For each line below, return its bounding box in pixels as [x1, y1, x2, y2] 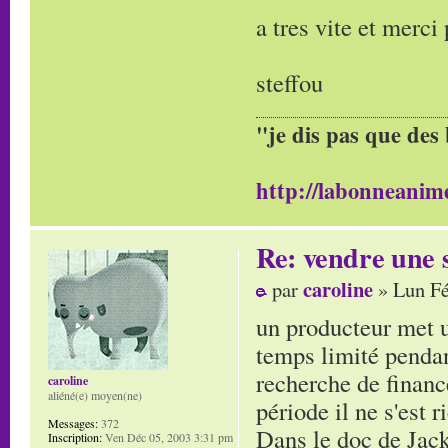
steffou [256, 66, 323, 100]
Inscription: [48, 428, 102, 445]
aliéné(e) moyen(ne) [48, 386, 142, 403]
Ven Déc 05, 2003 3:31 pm [102, 428, 233, 445]
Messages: [48, 414, 98, 431]
